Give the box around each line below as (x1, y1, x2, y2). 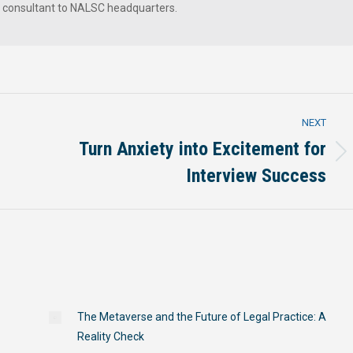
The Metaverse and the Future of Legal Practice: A (76, 310, 326, 323)
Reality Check (76, 330, 144, 343)
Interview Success (186, 165, 326, 187)
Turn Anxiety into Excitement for (79, 138, 326, 160)
